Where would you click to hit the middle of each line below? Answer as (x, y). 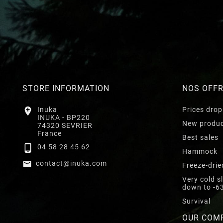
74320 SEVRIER (65, 125)
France (50, 133)
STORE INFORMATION (66, 88)
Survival (196, 201)
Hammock (200, 151)
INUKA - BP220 (64, 117)
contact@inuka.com (71, 163)
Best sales (200, 137)
